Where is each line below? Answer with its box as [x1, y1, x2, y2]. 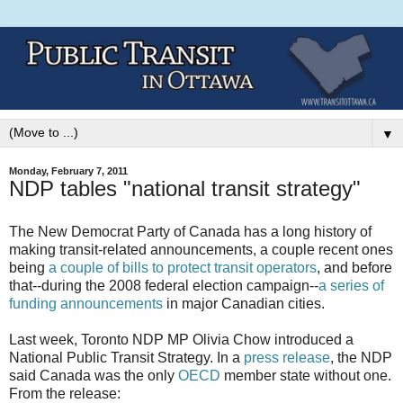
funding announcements [9, 296, 163, 312]
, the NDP [330, 350, 392, 366]
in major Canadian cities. [163, 296, 325, 312]
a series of [318, 278, 384, 294]
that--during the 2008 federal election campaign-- [9, 278, 318, 294]
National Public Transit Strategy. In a [9, 350, 244, 366]
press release [244, 350, 330, 366]
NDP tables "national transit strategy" [9, 176, 361, 201]
